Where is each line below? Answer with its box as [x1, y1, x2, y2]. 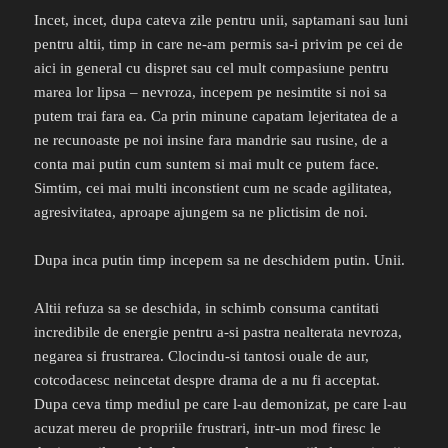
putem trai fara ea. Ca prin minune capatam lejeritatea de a [34, 108, 399, 125]
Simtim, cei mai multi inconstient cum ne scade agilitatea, [34, 180, 393, 197]
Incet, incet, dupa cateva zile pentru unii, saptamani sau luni [34, 12, 409, 29]
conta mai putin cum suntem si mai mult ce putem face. [34, 156, 380, 173]
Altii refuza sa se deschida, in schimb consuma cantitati [34, 300, 380, 317]
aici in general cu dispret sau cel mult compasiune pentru [34, 60, 390, 77]
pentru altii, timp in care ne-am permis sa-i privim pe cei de [34, 36, 404, 53]
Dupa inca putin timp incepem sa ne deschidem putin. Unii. [34, 252, 406, 269]
